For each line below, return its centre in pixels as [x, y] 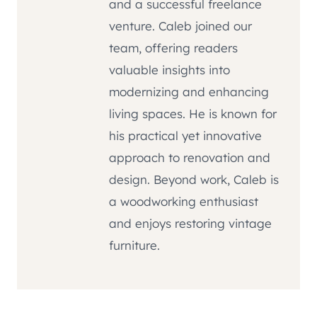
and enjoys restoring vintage [190, 223]
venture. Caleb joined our [180, 25]
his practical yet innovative [185, 135]
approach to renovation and [190, 157]
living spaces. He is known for [193, 113]
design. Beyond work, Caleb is [194, 179]
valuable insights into [169, 69]
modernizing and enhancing [189, 91]
